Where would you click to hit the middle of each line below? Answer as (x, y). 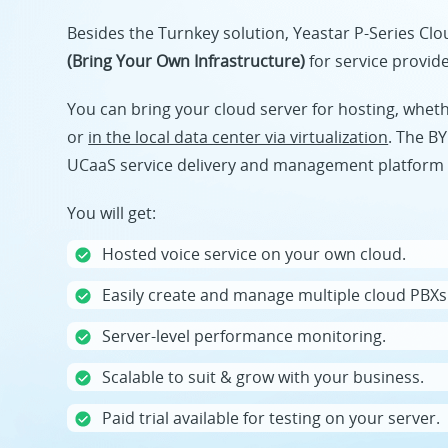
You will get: (112, 212)
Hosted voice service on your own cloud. (254, 253)
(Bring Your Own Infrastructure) (186, 60)
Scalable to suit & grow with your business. (263, 376)
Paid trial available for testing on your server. (271, 417)
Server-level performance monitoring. (244, 335)
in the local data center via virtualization (238, 136)
